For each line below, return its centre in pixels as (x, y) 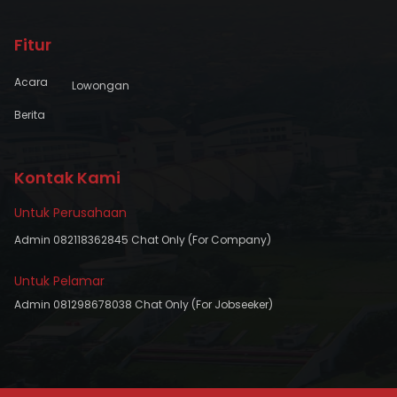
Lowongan (101, 86)
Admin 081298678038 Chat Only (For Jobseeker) (144, 304)
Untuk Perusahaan (70, 213)
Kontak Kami (67, 178)
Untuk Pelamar (59, 281)
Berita (30, 115)
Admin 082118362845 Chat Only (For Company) (143, 240)
